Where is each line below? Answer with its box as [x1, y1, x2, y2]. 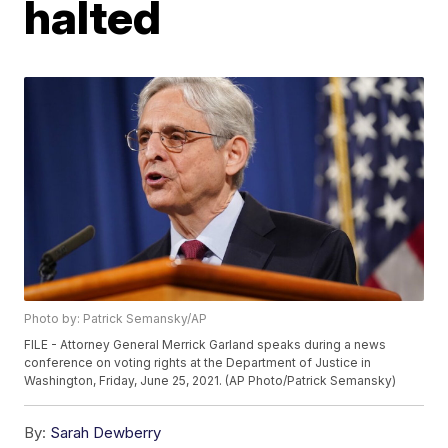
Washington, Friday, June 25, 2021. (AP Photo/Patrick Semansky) [24, 373, 397, 389]
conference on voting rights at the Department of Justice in [24, 355, 372, 371]
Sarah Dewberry [50, 423, 162, 443]
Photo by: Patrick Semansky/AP [24, 311, 208, 327]
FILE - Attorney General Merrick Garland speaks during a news [24, 337, 387, 353]
